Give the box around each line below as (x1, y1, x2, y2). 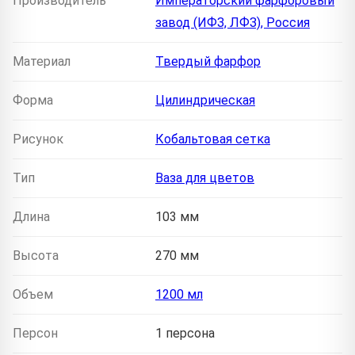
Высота (13, 247, 59, 263)
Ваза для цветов (155, 170, 254, 185)
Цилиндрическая (155, 92, 255, 108)
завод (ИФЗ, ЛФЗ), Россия (155, 14, 310, 30)
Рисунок (13, 131, 63, 147)
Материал (13, 53, 71, 69)
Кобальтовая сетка (155, 131, 270, 147)
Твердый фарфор (155, 53, 261, 69)
